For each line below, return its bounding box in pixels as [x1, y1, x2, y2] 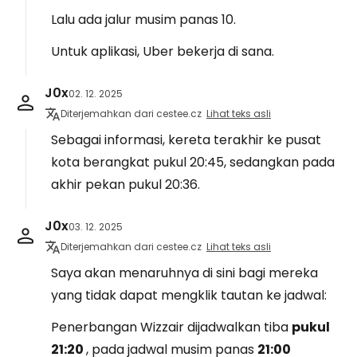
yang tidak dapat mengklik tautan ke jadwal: [51, 286, 327, 304]
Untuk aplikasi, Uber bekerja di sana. [51, 42, 274, 61]
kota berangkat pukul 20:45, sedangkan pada [51, 153, 335, 171]
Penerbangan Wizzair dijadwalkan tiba [51, 318, 292, 336]
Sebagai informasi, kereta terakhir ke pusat [51, 131, 321, 149]
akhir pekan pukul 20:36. [51, 175, 200, 194]
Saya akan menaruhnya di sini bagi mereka [51, 264, 318, 282]
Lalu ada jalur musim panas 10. [51, 10, 236, 29]
